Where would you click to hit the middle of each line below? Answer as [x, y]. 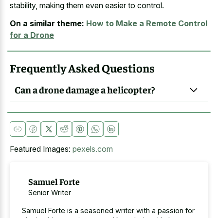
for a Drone [32, 35]
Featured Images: [41, 149]
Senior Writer [49, 192]
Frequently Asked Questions [82, 67]
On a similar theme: [47, 23]
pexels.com [93, 149]
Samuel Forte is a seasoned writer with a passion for [108, 210]
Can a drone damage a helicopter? [85, 90]
